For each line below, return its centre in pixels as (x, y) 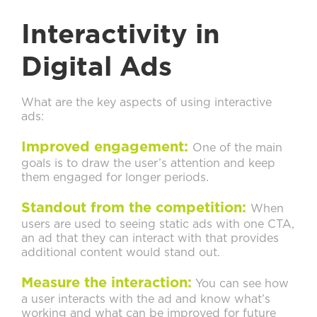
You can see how (240, 284)
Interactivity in (121, 36)
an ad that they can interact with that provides (150, 239)
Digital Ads (97, 68)
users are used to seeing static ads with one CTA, (158, 225)
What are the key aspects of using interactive (146, 103)
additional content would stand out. (121, 253)
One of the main (237, 148)
